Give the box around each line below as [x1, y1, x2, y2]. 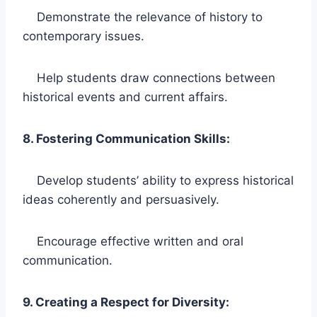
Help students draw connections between [23, 70, 275, 85]
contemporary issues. [23, 28, 144, 43]
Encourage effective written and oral [23, 234, 243, 248]
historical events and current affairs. [23, 89, 228, 104]
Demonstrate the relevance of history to [23, 9, 263, 24]
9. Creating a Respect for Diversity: [23, 294, 229, 309]
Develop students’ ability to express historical [23, 173, 294, 188]
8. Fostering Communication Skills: [23, 131, 230, 146]
